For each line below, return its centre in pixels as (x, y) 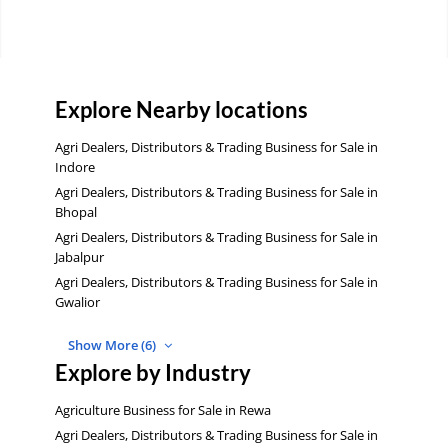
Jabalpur (79, 257)
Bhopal (76, 212)
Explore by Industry (153, 372)
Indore (75, 167)
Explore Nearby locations (181, 110)
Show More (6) (113, 344)
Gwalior (77, 302)
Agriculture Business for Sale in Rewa (163, 409)
